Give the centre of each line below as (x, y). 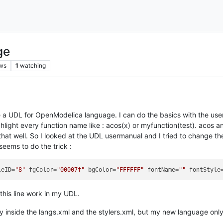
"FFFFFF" (130, 170)
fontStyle (205, 170)
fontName (162, 170)
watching (33, 65)
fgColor (41, 170)
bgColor (101, 170)
